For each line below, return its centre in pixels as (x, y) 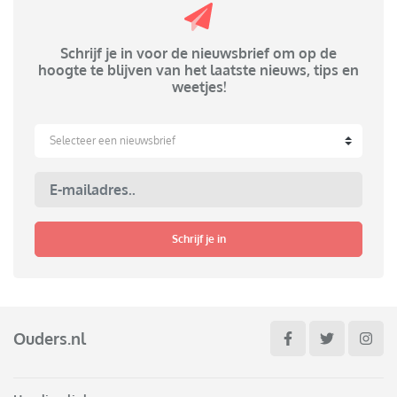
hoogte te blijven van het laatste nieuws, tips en (198, 70)
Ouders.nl (50, 338)
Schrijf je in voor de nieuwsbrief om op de (198, 54)
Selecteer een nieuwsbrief (113, 141)
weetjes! (198, 87)
